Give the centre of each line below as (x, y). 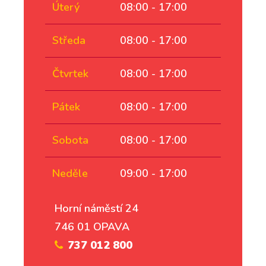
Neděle (70, 173)
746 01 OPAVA (92, 227)
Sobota (70, 140)
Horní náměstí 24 (96, 208)
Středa (69, 40)
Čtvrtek (70, 73)
